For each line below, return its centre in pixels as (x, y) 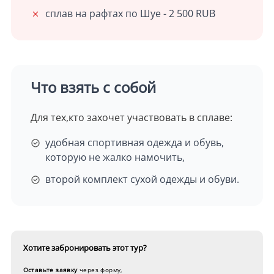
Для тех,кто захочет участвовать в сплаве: (131, 118)
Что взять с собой (93, 87)
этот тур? (128, 248)
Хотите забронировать (67, 248)
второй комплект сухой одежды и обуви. (142, 180)
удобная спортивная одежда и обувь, (134, 143)
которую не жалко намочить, (115, 157)
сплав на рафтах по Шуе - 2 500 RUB (130, 14)
